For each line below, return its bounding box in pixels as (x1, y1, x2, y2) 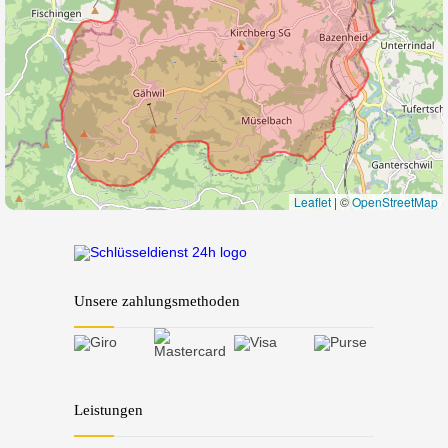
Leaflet (294, 192, 331, 210)
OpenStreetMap (352, 192, 438, 210)
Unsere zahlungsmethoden (74, 292, 240, 309)
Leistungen (74, 401, 143, 418)
